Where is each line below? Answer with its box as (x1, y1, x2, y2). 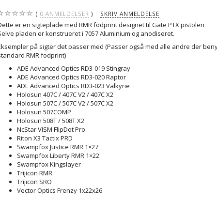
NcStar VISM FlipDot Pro (17, 125, 86, 134)
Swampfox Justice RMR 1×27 (17, 142, 99, 152)
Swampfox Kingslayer (17, 160, 81, 169)
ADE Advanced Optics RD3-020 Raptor (17, 73, 126, 82)
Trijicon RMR (17, 169, 53, 178)
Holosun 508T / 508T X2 (17, 116, 85, 125)
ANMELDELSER (44, 10, 90, 18)
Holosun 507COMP (17, 108, 72, 117)
